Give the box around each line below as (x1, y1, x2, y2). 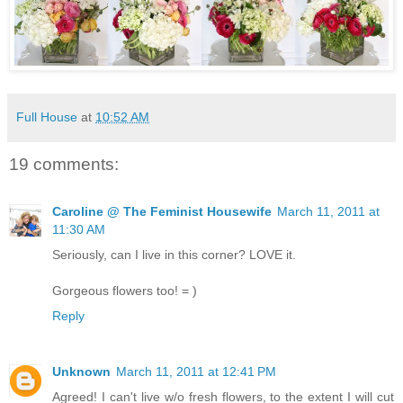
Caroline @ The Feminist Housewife (52, 203, 272, 219)
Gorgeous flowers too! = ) (52, 282, 197, 298)
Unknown (52, 363, 111, 379)
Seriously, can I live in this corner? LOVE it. (52, 246, 296, 262)
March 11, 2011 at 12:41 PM (116, 363, 276, 379)
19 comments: (9, 155, 119, 175)
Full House (16, 110, 77, 125)
